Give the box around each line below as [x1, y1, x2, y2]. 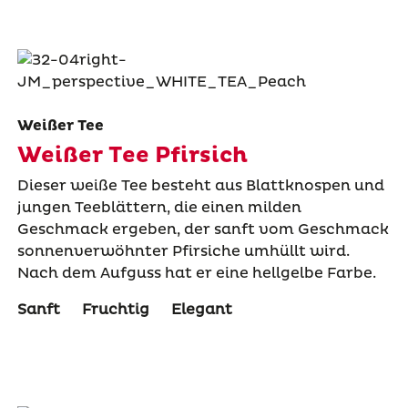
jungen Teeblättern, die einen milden [16, 198, 301, 217]
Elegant [170, 300, 232, 319]
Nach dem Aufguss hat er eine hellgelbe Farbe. [16, 263, 376, 282]
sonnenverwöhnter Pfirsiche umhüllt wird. [16, 241, 350, 260]
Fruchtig [81, 300, 149, 319]
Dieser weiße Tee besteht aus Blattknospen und [16, 176, 384, 195]
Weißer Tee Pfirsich [16, 141, 248, 169]
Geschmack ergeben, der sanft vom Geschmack [16, 219, 389, 239]
